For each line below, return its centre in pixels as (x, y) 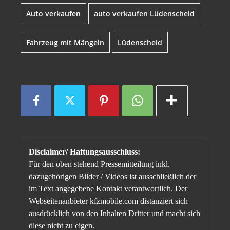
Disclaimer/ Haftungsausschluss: (84, 152)
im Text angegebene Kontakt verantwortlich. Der (108, 189)
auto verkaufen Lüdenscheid (144, 14)
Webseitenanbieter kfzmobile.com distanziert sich (108, 201)
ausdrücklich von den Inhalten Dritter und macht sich (114, 214)
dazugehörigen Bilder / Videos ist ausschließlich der (112, 177)
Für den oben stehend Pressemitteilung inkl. (99, 164)
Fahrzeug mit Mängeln (65, 43)
